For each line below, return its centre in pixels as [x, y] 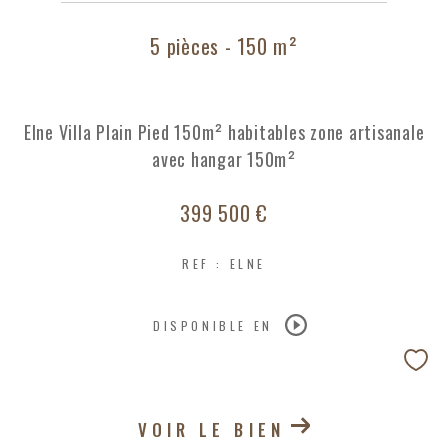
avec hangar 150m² [224, 158]
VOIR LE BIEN [211, 429]
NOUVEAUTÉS [223, 111]
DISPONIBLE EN [213, 325]
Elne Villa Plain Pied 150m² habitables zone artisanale [224, 131]
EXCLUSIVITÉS [315, 38]
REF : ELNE [224, 263]
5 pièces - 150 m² [224, 45]
